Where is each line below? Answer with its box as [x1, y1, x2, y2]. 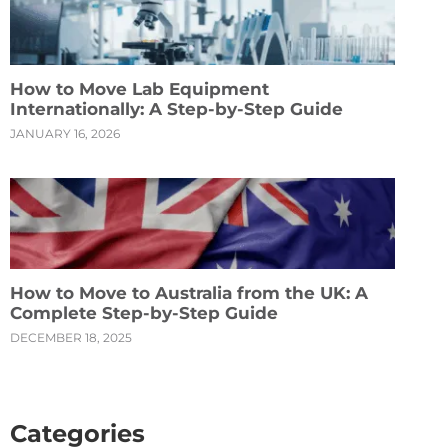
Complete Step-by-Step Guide [10, 302, 278, 323]
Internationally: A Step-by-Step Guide [10, 98, 343, 119]
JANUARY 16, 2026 [10, 125, 120, 141]
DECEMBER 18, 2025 [10, 329, 132, 345]
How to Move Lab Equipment [10, 78, 269, 99]
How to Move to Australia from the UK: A [10, 282, 368, 303]
